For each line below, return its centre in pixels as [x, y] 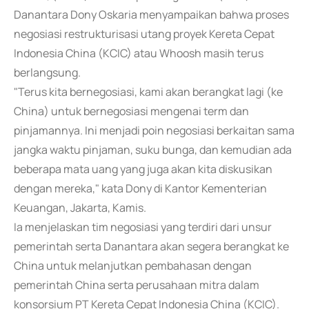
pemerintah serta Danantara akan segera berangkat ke [151, 246]
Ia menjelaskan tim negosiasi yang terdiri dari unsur [143, 227]
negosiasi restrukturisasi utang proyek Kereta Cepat [144, 34]
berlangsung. [47, 72]
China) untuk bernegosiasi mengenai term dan [131, 111]
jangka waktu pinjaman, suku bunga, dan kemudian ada [153, 150]
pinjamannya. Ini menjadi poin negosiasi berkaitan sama [154, 130]
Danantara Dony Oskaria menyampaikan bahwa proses [151, 14]
